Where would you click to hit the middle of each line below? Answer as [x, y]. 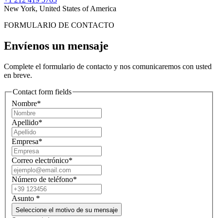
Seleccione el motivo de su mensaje [67, 210]
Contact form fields [42, 91]
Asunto [24, 198]
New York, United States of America [60, 9]
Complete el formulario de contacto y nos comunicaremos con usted [108, 66]
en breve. [18, 75]
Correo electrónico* [42, 160]
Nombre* [26, 103]
